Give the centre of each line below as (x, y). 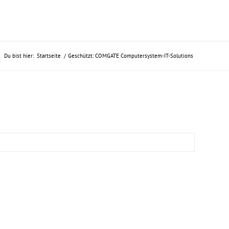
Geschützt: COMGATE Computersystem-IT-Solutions (131, 56)
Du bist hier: (19, 56)
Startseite (49, 56)
